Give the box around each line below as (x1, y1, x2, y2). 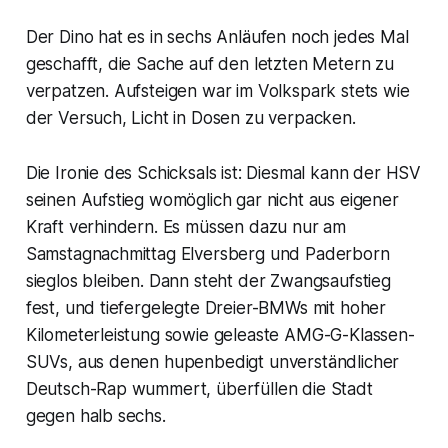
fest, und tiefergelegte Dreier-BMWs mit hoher (25, 298, 387, 319)
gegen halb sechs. (25, 406, 166, 427)
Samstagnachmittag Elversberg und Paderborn (25, 244, 390, 265)
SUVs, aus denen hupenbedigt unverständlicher (25, 352, 400, 373)
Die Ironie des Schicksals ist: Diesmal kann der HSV (25, 163, 422, 184)
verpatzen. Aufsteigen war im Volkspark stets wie (25, 81, 410, 102)
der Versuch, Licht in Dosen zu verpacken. (25, 108, 356, 129)
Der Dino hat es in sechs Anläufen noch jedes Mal (25, 27, 409, 48)
